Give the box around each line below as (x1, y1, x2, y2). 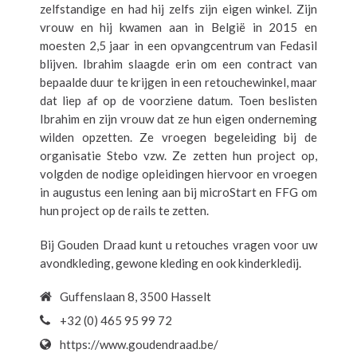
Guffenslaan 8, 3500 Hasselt (60, 288, 211, 304)
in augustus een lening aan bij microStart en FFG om (40, 184, 317, 199)
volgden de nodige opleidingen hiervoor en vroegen (40, 166, 317, 181)
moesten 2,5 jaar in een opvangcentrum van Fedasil (40, 37, 317, 53)
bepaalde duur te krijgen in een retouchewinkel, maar (40, 74, 317, 89)
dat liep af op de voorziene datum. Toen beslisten (40, 92, 317, 108)
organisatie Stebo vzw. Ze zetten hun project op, (40, 147, 317, 163)
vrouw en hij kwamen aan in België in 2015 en (40, 19, 317, 34)
